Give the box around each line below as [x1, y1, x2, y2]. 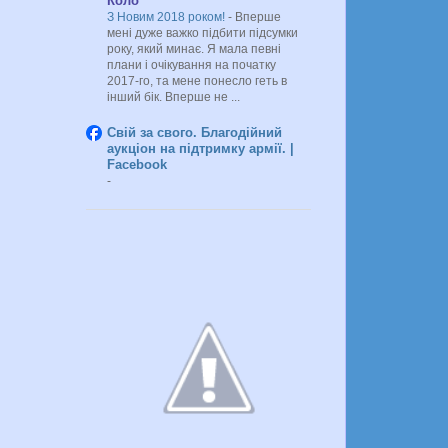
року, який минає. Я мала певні [107, 41, 281, 56]
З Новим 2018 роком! [107, 9, 228, 24]
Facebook [107, 156, 167, 172]
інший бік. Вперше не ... [107, 89, 240, 104]
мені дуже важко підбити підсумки [107, 25, 298, 40]
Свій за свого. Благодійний [107, 124, 282, 140]
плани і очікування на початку [107, 57, 276, 72]
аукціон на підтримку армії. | [107, 140, 294, 156]
